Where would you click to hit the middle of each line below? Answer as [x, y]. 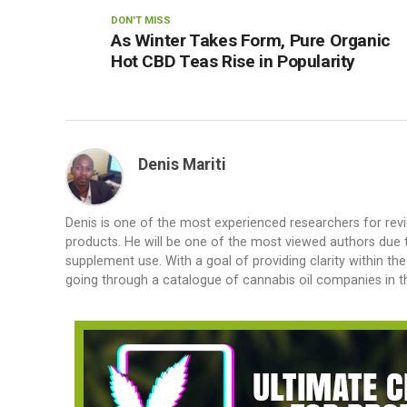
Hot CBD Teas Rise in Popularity [233, 61]
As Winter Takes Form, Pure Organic [251, 40]
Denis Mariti [182, 164]
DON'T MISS [141, 20]
